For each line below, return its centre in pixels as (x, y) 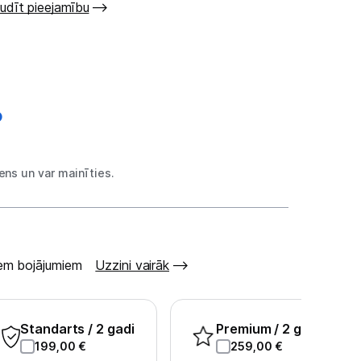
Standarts (54, 329)
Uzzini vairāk (133, 265)
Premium (245, 329)
